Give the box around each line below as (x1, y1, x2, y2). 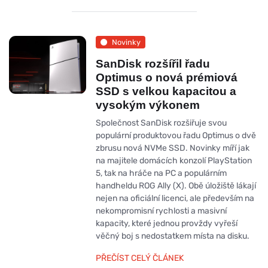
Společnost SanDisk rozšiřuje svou (95, 118, 227, 129)
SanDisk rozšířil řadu (95, 57, 210, 71)
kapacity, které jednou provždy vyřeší (95, 218, 237, 229)
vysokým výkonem (95, 99, 200, 112)
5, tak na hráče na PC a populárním (95, 168, 227, 179)
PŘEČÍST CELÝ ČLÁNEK (95, 253, 184, 264)
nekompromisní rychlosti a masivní (95, 206, 227, 217)
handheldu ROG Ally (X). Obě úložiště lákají (95, 181, 256, 191)
